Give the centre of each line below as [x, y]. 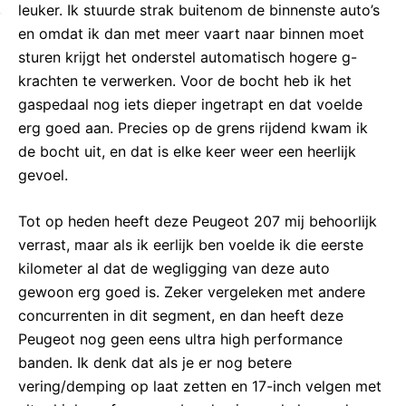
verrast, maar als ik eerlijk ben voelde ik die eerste [191, 245]
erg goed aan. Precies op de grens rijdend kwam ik [193, 127]
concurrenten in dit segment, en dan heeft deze [181, 316]
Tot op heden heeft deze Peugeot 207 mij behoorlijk [198, 222]
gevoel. [43, 174]
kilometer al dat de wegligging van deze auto [174, 269]
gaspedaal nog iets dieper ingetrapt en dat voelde [190, 104]
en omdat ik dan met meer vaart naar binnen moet [191, 33]
